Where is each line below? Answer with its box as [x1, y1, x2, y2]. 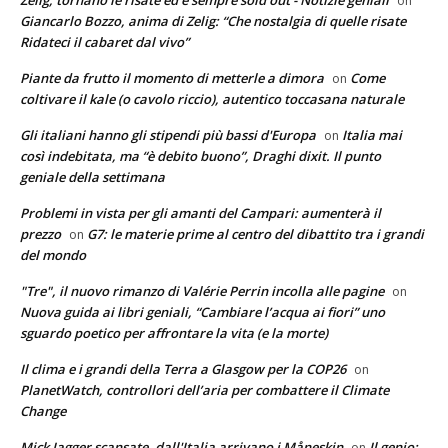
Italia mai [342, 125, 402, 144]
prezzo [20, 224, 61, 243]
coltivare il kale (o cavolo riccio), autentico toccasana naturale [20, 89, 404, 108]
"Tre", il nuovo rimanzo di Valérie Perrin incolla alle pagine [20, 281, 384, 300]
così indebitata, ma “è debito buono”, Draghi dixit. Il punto [20, 146, 381, 165]
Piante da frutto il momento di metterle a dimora [20, 68, 324, 87]
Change [20, 401, 66, 420]
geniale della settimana [20, 167, 165, 186]
